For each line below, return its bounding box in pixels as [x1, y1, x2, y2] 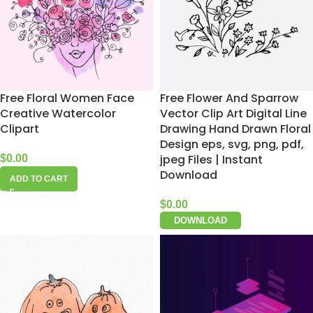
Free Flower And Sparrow [160, 90, 298, 107]
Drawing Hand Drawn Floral [160, 121, 311, 138]
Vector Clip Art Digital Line [160, 105, 307, 122]
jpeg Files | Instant [160, 152, 263, 168]
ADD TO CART [10, 174, 68, 184]
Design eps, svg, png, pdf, [160, 136, 304, 153]
